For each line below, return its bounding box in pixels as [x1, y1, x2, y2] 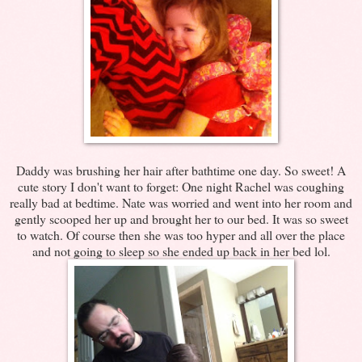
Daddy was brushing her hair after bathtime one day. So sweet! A [16, 161, 346, 179]
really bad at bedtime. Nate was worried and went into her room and [10, 193, 352, 211]
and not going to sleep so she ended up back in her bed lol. [32, 242, 330, 259]
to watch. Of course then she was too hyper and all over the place [17, 225, 345, 243]
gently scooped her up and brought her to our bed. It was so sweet [14, 209, 348, 227]
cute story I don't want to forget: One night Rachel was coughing [18, 177, 344, 195]
